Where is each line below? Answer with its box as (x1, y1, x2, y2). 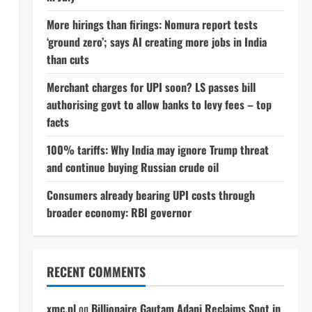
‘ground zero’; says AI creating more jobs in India (46, 33, 267, 50)
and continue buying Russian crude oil (46, 159, 219, 175)
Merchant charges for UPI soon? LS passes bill (46, 79, 256, 95)
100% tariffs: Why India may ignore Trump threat (46, 141, 269, 158)
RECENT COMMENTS (46, 263, 146, 281)
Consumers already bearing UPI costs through (46, 187, 255, 203)
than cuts (46, 51, 89, 68)
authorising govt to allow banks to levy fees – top (46, 96, 272, 113)
